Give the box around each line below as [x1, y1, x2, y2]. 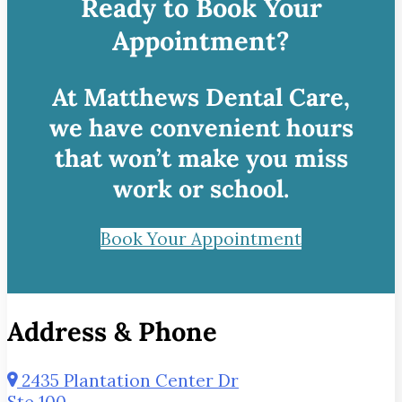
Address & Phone [7, 314, 217, 348]
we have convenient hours [48, 111, 354, 143]
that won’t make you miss [54, 142, 348, 173]
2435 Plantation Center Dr [17, 369, 239, 391]
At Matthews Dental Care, [52, 81, 350, 112]
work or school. [113, 172, 289, 204]
